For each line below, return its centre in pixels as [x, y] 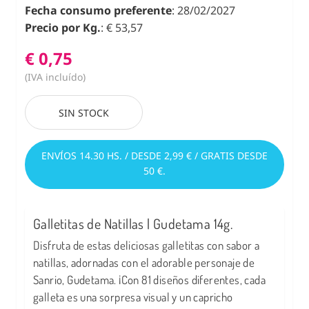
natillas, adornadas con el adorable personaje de [144, 263]
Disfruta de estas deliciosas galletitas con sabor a [147, 246]
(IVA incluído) [55, 77]
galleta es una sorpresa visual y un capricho [133, 297]
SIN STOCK [84, 113]
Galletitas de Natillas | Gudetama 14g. [133, 224]
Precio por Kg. [63, 28]
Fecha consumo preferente [98, 11]
